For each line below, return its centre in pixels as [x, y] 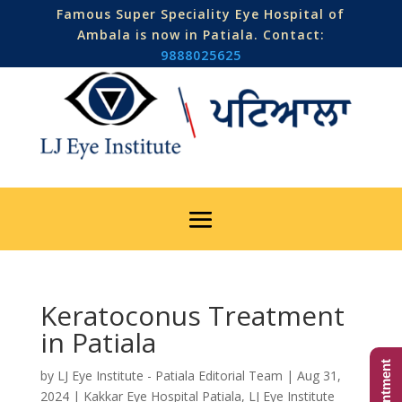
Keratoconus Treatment [192, 316]
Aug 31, [319, 376]
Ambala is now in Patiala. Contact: [201, 35]
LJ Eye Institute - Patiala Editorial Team [170, 376]
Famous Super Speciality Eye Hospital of [201, 14]
